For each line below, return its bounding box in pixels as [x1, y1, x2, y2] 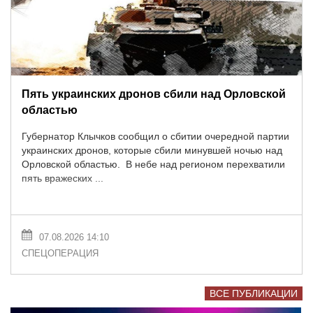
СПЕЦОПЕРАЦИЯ [22, 248, 99, 259]
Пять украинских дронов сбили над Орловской [22, 87, 286, 101]
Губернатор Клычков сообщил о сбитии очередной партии [22, 131, 289, 143]
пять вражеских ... [22, 173, 103, 184]
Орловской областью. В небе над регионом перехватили [22, 159, 285, 170]
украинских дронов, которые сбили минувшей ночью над [22, 145, 282, 156]
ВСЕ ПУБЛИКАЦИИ [210, 288, 298, 300]
